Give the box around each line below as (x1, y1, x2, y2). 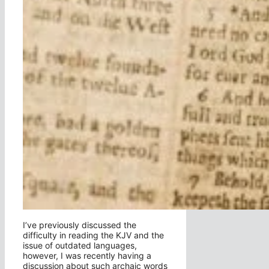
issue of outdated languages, (23, 240, 137, 251)
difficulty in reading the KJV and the (23, 230, 164, 241)
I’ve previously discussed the (23, 220, 136, 231)
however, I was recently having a (23, 250, 151, 261)
